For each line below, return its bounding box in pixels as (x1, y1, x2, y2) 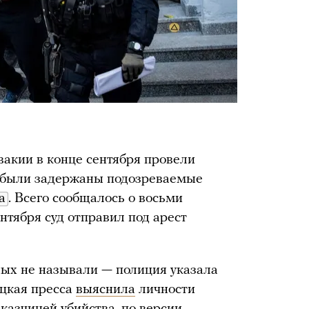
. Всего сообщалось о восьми (8, 192, 183, 206)
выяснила (76, 283, 135, 297)
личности (135, 283, 195, 297)
